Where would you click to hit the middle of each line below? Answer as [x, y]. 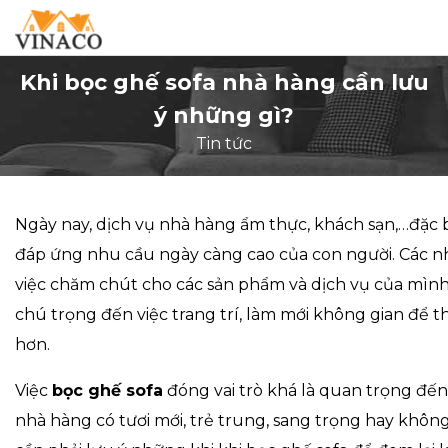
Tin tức [224, 143]
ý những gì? [224, 115]
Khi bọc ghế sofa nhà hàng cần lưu [224, 82]
